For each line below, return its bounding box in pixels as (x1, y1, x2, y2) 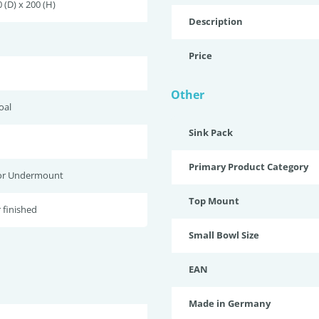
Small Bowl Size (189, 229, 259, 241)
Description (189, 15, 243, 28)
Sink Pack (189, 126, 233, 139)
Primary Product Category (189, 160, 308, 173)
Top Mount (189, 194, 239, 207)
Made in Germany (189, 297, 271, 310)
